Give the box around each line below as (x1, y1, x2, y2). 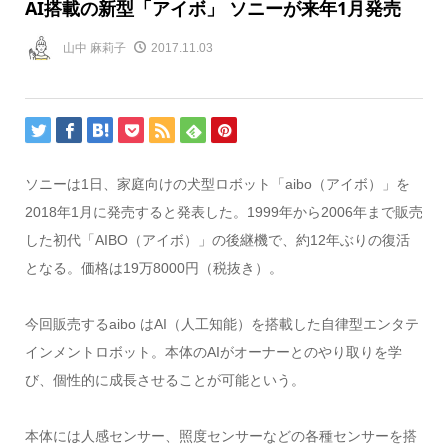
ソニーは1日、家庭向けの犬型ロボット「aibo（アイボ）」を (24, 176, 410, 193)
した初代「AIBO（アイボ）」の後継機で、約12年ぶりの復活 (24, 232, 410, 249)
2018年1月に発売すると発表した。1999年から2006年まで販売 (24, 204, 423, 221)
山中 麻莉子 (62, 40, 126, 55)
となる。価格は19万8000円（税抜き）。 (24, 260, 283, 277)
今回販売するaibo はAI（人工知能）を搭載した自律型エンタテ (24, 316, 419, 333)
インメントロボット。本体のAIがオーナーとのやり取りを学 (24, 344, 402, 361)
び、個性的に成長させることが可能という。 (24, 372, 305, 389)
